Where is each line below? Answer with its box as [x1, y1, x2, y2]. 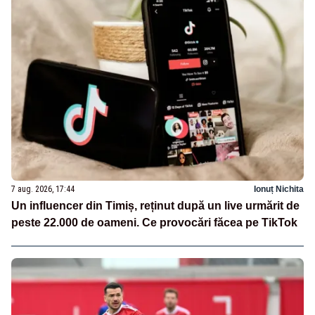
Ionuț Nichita [254, 184, 304, 194]
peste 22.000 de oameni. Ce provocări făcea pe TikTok [11, 216, 297, 229]
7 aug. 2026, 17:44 [11, 184, 75, 194]
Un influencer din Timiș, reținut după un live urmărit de [11, 199, 300, 212]
